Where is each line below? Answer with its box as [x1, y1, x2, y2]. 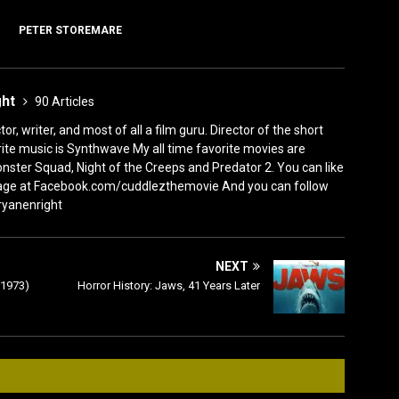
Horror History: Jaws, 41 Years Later [77, 279, 261, 293]
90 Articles [35, 94, 94, 110]
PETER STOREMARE [19, 24, 122, 37]
